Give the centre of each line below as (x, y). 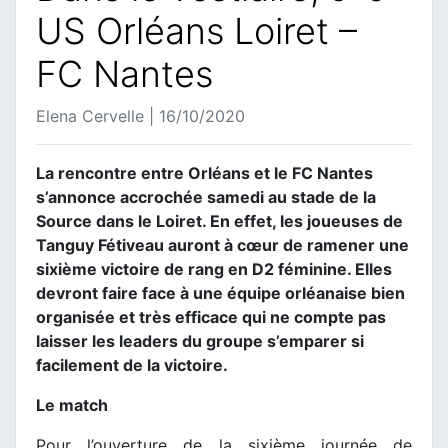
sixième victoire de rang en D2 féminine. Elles (214, 268)
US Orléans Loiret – (196, 30)
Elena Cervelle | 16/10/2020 (140, 115)
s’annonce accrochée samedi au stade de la (206, 196)
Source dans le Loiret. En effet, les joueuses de (219, 220)
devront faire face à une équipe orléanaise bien (220, 292)
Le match (72, 404)
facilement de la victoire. (132, 364)
